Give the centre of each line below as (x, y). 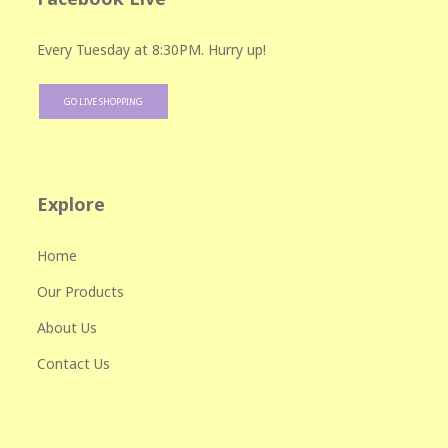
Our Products (80, 292)
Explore (71, 204)
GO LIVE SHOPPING (103, 102)
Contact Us (73, 364)
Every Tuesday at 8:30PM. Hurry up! (151, 50)
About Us (67, 328)
